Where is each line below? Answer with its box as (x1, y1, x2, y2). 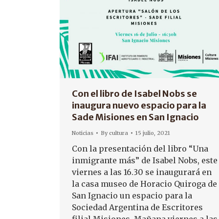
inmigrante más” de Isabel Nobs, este (72, 155, 218, 165)
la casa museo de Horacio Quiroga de (72, 178, 217, 189)
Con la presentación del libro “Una (72, 143, 208, 153)
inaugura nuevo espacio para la (72, 99, 206, 111)
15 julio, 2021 (135, 129, 170, 136)
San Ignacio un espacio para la (72, 190, 192, 200)
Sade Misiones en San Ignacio (72, 111, 199, 123)
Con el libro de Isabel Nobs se (72, 88, 197, 99)
